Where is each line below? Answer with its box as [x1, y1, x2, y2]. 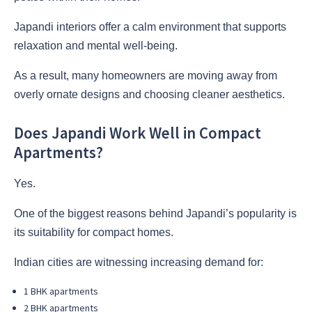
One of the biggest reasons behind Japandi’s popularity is [14, 208, 297, 220]
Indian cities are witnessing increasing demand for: [14, 256, 263, 269]
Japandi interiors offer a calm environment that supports [14, 20, 286, 33]
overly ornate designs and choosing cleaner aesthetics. [14, 88, 285, 100]
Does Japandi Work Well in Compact [14, 123, 261, 143]
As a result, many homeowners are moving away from [14, 69, 277, 81]
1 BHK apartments [24, 285, 98, 298]
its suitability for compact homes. [14, 226, 173, 239]
